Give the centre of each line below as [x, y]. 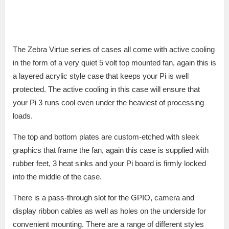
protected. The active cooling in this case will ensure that [106, 89]
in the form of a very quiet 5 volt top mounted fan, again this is [114, 63]
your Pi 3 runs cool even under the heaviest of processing [108, 103]
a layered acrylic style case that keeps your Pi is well [101, 76]
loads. [23, 116]
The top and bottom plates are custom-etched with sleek [106, 137]
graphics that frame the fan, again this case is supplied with [111, 150]
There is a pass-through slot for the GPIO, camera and [104, 198]
